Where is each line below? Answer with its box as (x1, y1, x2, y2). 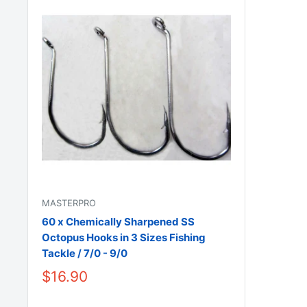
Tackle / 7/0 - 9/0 (42, 246, 127, 260)
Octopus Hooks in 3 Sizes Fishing (42, 230, 206, 244)
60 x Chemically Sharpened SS (42, 214, 195, 228)
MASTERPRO (42, 197, 96, 208)
